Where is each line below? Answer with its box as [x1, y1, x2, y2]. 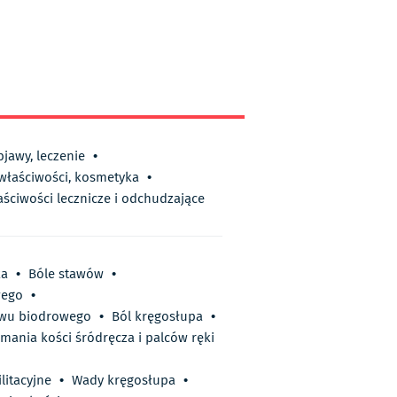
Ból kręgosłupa [112, 307, 203, 327]
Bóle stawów [28, 264, 104, 284]
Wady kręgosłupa [72, 370, 175, 391]
